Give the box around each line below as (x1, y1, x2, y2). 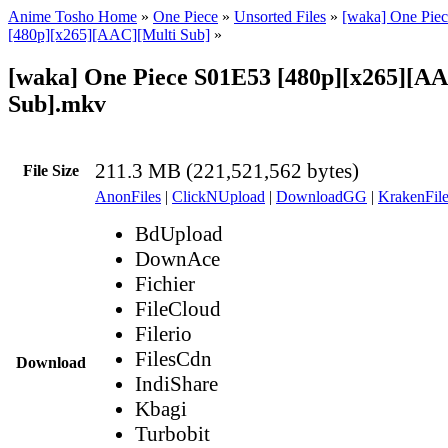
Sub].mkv (8, 90, 106, 117)
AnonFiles (95, 187, 161, 205)
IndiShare (135, 371, 218, 396)
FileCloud (135, 296, 221, 321)
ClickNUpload (172, 187, 265, 205)
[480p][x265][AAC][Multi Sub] (8, 26, 210, 43)
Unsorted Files (234, 8, 326, 25)
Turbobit (135, 421, 210, 446)
